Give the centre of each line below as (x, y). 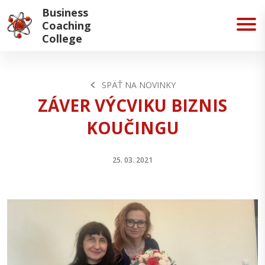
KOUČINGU (132, 127)
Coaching (67, 25)
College (62, 38)
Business (65, 12)
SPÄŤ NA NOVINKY (139, 85)
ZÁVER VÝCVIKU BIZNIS (132, 105)
